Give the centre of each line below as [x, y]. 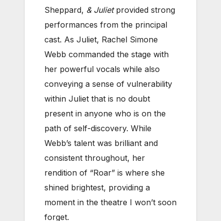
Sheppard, [65, 10]
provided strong [144, 10]
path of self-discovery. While [98, 129]
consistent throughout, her [95, 158]
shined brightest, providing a [97, 188]
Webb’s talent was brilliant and [101, 143]
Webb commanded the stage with [107, 55]
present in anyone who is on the [105, 114]
